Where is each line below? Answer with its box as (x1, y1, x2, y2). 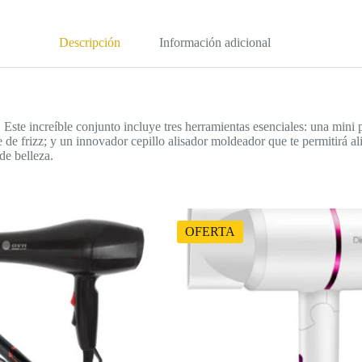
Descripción (58, 35, 120, 49)
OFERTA (184, 225, 235, 239)
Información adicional (158, 35, 271, 49)
